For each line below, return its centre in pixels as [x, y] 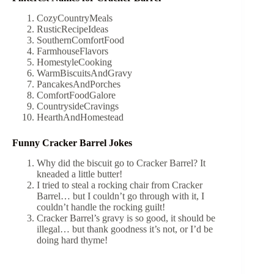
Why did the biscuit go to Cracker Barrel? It [121, 163]
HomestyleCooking [76, 62]
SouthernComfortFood [82, 40]
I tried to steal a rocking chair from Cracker [120, 185]
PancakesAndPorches [80, 84]
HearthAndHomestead [81, 117]
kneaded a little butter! [81, 174]
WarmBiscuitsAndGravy [86, 73]
